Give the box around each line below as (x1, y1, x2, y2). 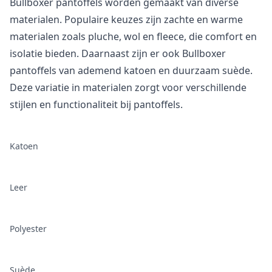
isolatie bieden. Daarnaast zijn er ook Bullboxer (10, 46, 226, 60)
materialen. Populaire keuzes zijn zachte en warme (10, 12, 243, 26)
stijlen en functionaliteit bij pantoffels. (10, 97, 183, 111)
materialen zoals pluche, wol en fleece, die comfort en (10, 29, 257, 43)
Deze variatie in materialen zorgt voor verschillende (10, 80, 246, 94)
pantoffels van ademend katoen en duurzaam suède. (10, 63, 253, 77)
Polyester (10, 222, 47, 234)
